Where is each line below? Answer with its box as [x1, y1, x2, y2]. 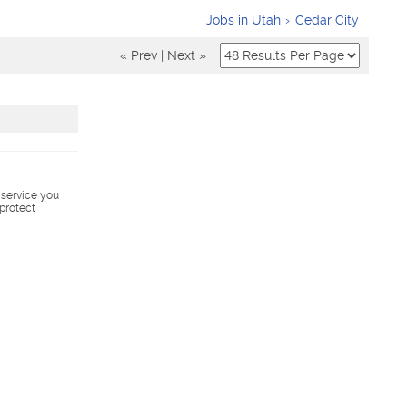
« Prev [120, 48, 157, 63]
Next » [167, 48, 206, 63]
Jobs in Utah [206, 13, 281, 27]
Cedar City [295, 13, 359, 27]
